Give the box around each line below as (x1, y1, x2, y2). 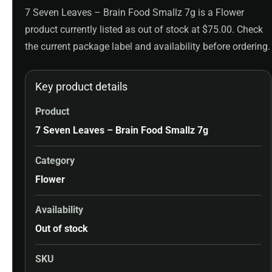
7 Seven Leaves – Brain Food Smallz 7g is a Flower (25, 7, 244, 19)
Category (35, 155, 75, 167)
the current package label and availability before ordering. (25, 41, 270, 53)
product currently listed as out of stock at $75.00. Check (25, 24, 263, 36)
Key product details (35, 81, 127, 93)
